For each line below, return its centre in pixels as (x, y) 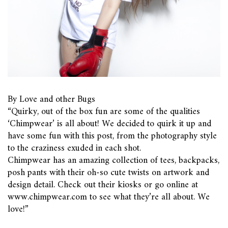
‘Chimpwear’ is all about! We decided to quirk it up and (109, 124)
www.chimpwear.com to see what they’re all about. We (109, 197)
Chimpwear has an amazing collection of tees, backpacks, (113, 161)
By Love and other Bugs (51, 99)
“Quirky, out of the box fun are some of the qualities (104, 112)
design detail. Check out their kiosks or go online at (103, 185)
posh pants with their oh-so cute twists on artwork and (108, 173)
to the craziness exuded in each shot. (74, 148)
